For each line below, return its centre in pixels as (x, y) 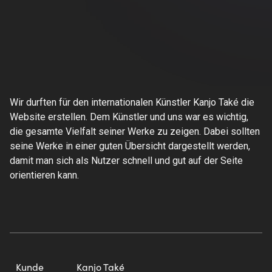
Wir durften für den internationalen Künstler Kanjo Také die (132, 102)
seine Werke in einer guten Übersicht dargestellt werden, (130, 146)
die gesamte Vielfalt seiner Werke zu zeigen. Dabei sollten (135, 131)
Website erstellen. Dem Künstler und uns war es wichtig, (129, 117)
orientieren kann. (44, 175)
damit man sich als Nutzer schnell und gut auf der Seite (126, 160)
